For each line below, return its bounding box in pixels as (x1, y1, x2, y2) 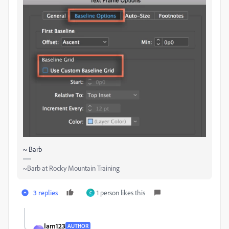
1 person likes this (97, 188, 145, 197)
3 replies (33, 188, 58, 197)
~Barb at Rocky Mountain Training (23, 164, 120, 173)
